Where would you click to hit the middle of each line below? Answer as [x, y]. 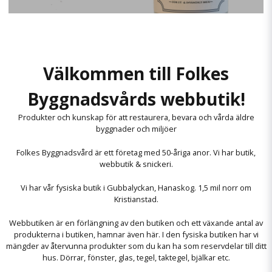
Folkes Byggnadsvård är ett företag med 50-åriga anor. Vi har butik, [136, 152]
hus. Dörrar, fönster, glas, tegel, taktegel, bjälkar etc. [136, 257]
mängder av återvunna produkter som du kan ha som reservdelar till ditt [136, 246]
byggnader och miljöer [136, 129]
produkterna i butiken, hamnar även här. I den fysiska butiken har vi [136, 234]
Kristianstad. [136, 199]
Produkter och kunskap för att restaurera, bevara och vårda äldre [136, 117]
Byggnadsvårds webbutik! [136, 99]
